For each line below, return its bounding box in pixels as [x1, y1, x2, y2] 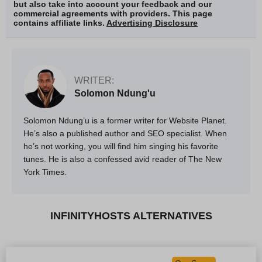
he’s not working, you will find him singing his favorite [23, 141, 218, 151]
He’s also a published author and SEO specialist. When [23, 128, 227, 138]
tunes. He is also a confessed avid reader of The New [23, 154, 222, 164]
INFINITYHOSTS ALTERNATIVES [50, 209, 212, 222]
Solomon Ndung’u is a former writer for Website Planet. [23, 115, 227, 125]
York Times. [23, 167, 67, 177]
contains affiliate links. [13, 18, 106, 27]
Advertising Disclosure [106, 18, 198, 27]
